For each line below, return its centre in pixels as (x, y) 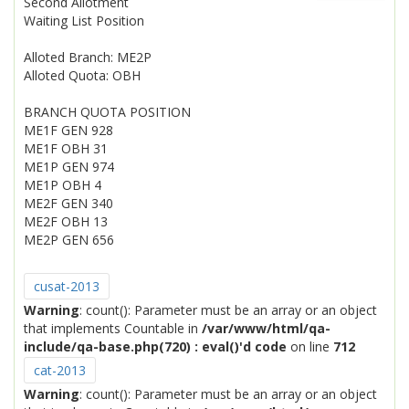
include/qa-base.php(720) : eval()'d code (155, 346)
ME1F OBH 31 (66, 148)
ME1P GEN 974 (69, 167)
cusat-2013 (67, 286)
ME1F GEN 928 (68, 130)
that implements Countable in (113, 328)
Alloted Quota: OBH (82, 75)
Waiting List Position (84, 21)
